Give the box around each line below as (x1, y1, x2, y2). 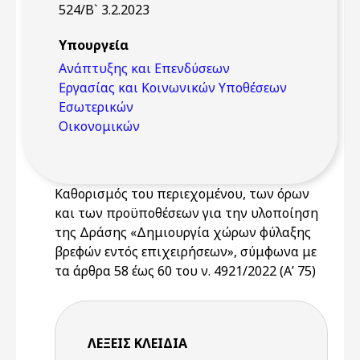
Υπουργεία (59, 36, 129, 54)
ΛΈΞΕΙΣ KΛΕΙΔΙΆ (88, 334, 187, 352)
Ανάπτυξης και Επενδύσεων (59, 59, 230, 77)
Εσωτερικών (59, 98, 133, 116)
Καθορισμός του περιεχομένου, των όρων (55, 185, 309, 202)
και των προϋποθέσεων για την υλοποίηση (55, 204, 318, 222)
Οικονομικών (59, 117, 140, 135)
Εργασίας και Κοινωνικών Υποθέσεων (59, 79, 287, 96)
